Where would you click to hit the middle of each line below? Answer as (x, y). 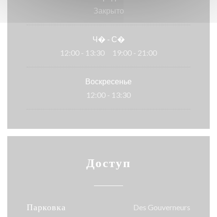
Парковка (46, 208)
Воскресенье (108, 81)
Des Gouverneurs (162, 207)
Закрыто (108, 11)
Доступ (108, 163)
